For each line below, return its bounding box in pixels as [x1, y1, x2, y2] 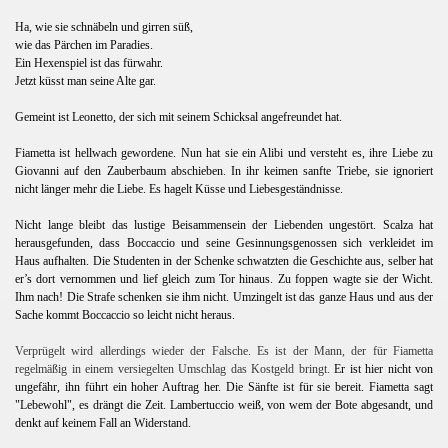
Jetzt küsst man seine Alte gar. [15, 73, 156, 88]
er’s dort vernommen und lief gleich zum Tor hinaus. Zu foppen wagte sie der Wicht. [15, 271, 433, 286]
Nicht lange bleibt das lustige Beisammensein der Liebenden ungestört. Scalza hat [15, 217, 433, 232]
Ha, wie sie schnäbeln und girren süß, [15, 19, 193, 34]
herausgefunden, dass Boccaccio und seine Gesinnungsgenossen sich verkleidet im [15, 235, 433, 250]
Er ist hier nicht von [334, 361, 433, 376]
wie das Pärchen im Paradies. [15, 37, 153, 52]
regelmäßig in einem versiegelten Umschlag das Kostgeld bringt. [15, 361, 334, 376]
